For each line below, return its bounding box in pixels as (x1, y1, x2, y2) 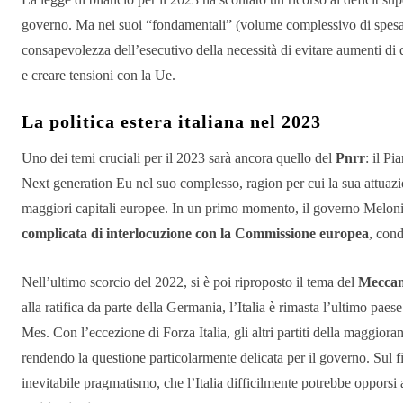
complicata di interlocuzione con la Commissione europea (22, 226, 369, 242)
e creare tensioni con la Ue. (22, 67, 175, 84)
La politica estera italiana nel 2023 (22, 112, 321, 132)
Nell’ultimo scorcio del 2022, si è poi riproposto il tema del (22, 274, 358, 291)
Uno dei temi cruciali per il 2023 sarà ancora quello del (22, 150, 336, 166)
